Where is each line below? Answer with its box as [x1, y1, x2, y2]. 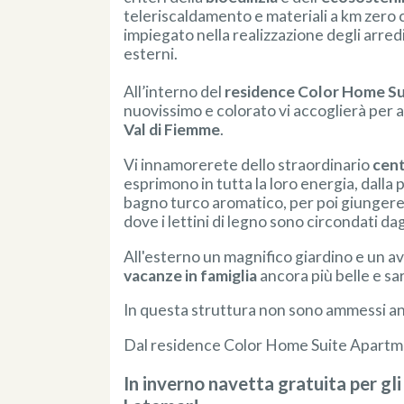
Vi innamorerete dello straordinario [124, 155, 373, 175]
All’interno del [124, 82, 225, 102]
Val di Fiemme [124, 120, 221, 140]
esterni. [124, 44, 179, 64]
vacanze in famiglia [124, 265, 258, 285]
